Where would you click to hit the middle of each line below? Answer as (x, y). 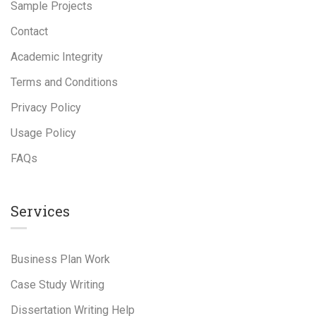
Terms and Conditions (64, 82)
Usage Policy (43, 133)
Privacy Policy (46, 108)
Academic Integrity (57, 57)
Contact (29, 31)
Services (40, 211)
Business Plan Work (60, 259)
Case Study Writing (57, 285)
